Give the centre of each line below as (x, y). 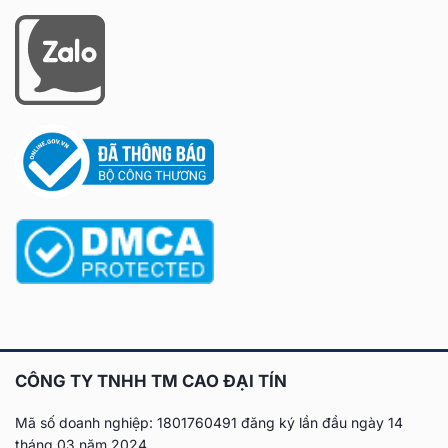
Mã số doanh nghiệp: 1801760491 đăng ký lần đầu (181, 423)
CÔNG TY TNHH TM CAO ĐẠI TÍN (151, 381)
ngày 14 (375, 423)
